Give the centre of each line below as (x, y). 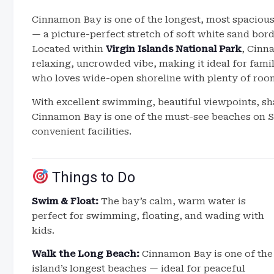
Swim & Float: (65, 201)
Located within (69, 49)
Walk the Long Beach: (86, 254)
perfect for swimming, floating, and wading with (148, 216)
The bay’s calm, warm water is (172, 201)
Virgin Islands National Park (174, 49)
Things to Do (92, 177)
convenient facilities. (82, 131)
